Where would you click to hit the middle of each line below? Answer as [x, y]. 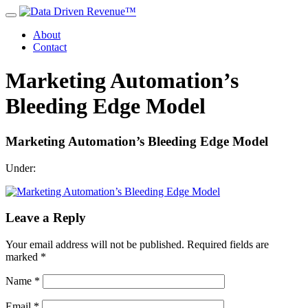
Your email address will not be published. [95, 245]
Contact [50, 47]
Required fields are [228, 245]
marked [23, 257]
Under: [21, 168]
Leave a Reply [46, 218]
